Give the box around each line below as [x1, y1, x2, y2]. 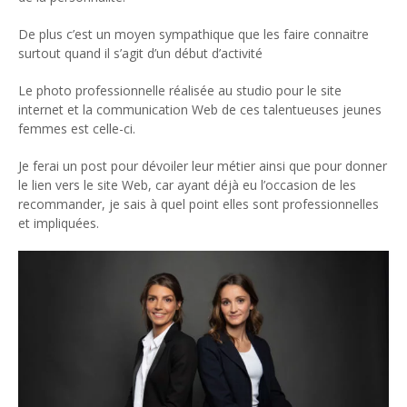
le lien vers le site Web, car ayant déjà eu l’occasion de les [18, 175, 356, 194]
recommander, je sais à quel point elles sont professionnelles [18, 194, 379, 213]
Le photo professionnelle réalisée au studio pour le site [18, 81, 342, 99]
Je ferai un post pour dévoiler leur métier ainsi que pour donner [18, 156, 387, 174]
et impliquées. [18, 213, 99, 232]
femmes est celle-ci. [18, 119, 135, 137]
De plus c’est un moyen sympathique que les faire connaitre [18, 25, 369, 43]
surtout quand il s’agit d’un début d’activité [18, 44, 263, 62]
